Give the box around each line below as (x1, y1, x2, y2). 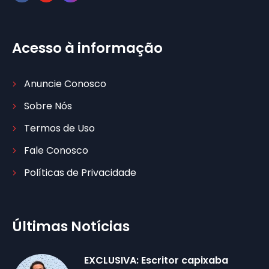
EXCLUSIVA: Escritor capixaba (84, 253, 228, 268)
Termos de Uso (24, 121, 95, 136)
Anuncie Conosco (24, 77, 106, 91)
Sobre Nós (24, 99, 72, 113)
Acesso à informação (12, 38, 163, 58)
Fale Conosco (24, 144, 88, 158)
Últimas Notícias (12, 217, 130, 237)
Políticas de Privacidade (24, 166, 136, 180)
